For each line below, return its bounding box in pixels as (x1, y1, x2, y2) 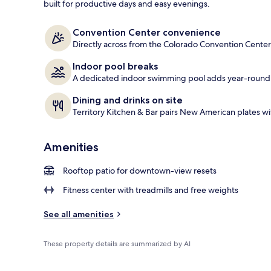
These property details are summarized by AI (44, 238, 191, 249)
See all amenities (44, 208, 114, 220)
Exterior (224, 17, 252, 28)
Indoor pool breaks (73, 60, 158, 72)
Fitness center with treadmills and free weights (63, 184, 238, 195)
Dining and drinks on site (73, 94, 183, 106)
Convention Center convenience (73, 26, 221, 38)
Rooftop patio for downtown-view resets (63, 165, 217, 176)
